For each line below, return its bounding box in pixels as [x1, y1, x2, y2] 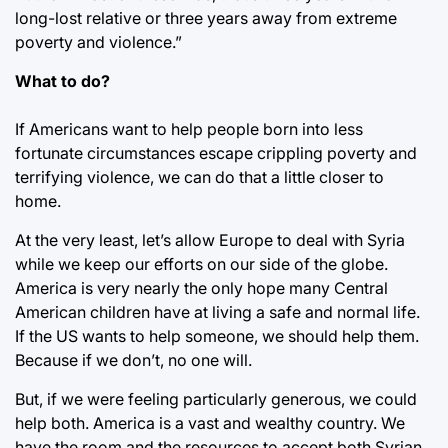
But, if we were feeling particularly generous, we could [15, 389, 417, 410]
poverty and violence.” [15, 32, 182, 53]
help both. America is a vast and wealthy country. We [15, 413, 405, 434]
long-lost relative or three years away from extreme [15, 8, 397, 29]
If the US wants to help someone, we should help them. [15, 326, 419, 347]
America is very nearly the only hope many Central [15, 278, 388, 299]
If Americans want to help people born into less [15, 119, 363, 140]
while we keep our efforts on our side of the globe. [15, 254, 388, 275]
